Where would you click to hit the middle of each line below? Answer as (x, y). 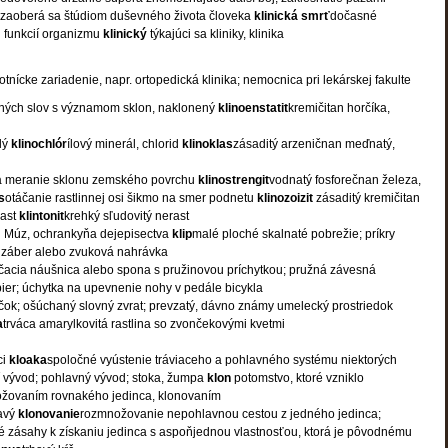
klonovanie (49, 414)
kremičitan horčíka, (339, 108)
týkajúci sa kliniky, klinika (217, 34)
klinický (126, 34)
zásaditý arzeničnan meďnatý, (314, 144)
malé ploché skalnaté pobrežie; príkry (293, 234)
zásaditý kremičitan (366, 198)
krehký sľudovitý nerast (126, 216)
